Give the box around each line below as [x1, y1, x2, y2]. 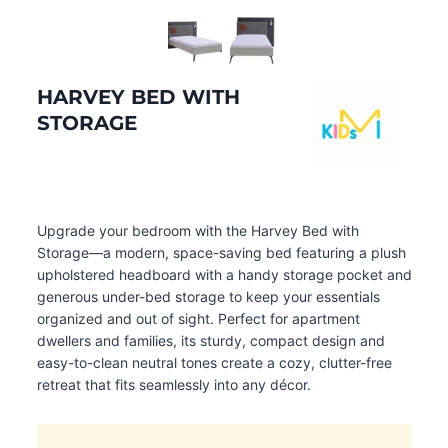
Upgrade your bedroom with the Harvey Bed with [36, 221, 359, 239]
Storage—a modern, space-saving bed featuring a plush [36, 243, 406, 261]
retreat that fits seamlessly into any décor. [36, 375, 311, 393]
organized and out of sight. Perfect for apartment [36, 309, 360, 327]
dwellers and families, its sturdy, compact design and [36, 331, 385, 349]
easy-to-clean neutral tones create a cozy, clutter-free [36, 353, 392, 371]
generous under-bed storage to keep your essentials [36, 287, 380, 305]
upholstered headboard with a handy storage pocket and [36, 265, 412, 283]
